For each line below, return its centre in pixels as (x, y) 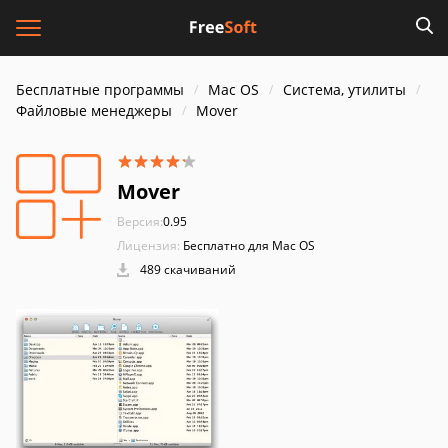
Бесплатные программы (100, 89)
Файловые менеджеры (94, 110)
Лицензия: (148, 245)
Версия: (140, 221)
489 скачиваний (186, 269)
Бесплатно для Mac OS (249, 245)
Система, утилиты (344, 89)
